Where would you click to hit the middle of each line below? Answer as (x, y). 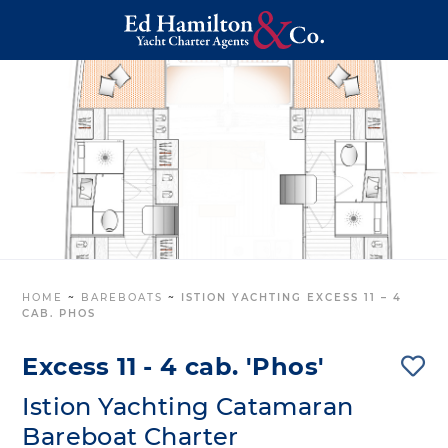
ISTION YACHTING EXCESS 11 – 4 (292, 297)
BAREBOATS (122, 297)
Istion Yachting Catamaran (188, 406)
